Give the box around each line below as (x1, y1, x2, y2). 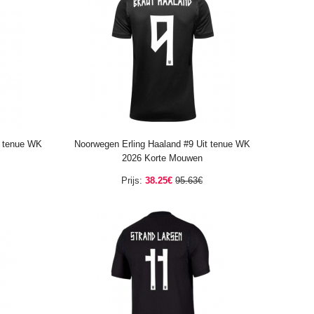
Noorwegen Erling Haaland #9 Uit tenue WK (74, 139, 250, 149)
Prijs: (121, 175, 142, 186)
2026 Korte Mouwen (121, 153, 203, 163)
